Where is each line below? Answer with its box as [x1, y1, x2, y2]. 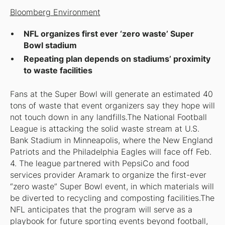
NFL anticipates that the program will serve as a [10, 204, 192, 214]
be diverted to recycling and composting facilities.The [10, 193, 214, 203]
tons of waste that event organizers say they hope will [10, 100, 215, 110]
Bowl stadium [24, 40, 77, 50]
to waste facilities [24, 65, 93, 75]
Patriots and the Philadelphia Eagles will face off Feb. [10, 147, 211, 157]
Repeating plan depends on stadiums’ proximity [24, 54, 211, 64]
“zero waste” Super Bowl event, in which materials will [10, 181, 214, 191]
